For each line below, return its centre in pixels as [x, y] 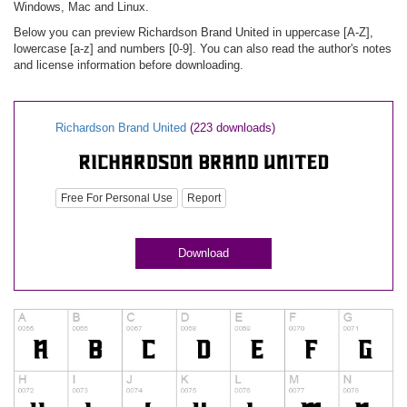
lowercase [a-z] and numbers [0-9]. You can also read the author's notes [203, 49]
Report [204, 199]
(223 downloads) [233, 128]
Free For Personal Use [117, 199]
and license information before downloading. [129, 65]
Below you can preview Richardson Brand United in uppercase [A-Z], [194, 32]
